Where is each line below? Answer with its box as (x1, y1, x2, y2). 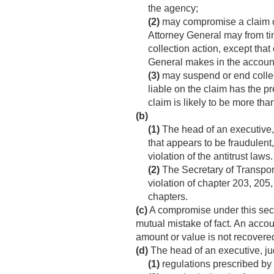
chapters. (148, 191, 188, 202)
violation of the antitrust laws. (148, 151, 273, 162)
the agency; (148, 3, 198, 14)
